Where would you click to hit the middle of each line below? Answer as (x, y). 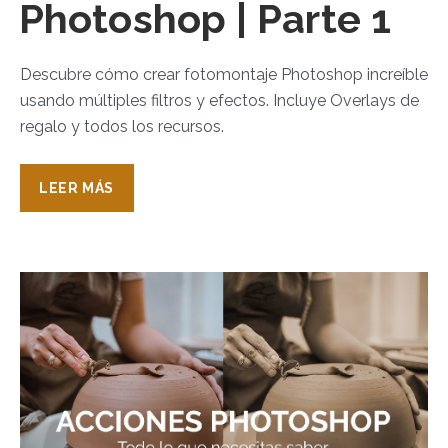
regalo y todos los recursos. (122, 127)
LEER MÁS (76, 188)
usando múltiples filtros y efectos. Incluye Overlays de (219, 101)
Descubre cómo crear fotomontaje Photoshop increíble (224, 75)
